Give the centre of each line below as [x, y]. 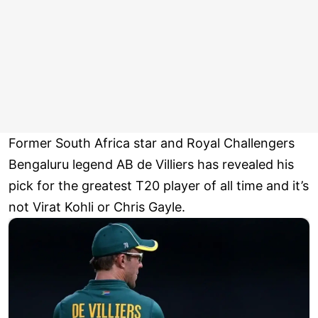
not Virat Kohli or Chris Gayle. [97, 207]
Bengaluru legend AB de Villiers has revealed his [151, 165]
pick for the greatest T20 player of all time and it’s [159, 186]
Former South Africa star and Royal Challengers [152, 143]
